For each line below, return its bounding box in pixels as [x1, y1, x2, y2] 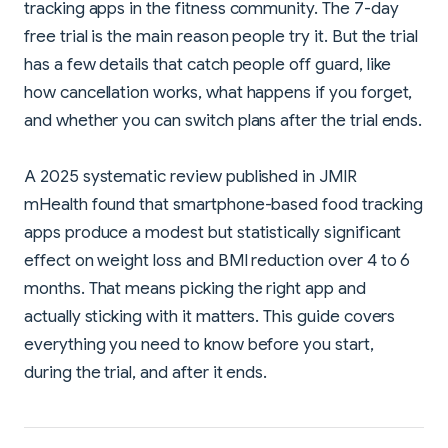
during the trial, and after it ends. [24, 361, 268, 383]
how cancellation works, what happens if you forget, [24, 81, 413, 103]
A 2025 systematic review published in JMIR [24, 165, 357, 187]
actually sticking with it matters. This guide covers [24, 305, 396, 327]
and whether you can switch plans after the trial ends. [24, 109, 423, 131]
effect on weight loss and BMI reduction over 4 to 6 [24, 249, 411, 271]
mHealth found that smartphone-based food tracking [24, 193, 423, 215]
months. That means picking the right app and [24, 277, 366, 299]
